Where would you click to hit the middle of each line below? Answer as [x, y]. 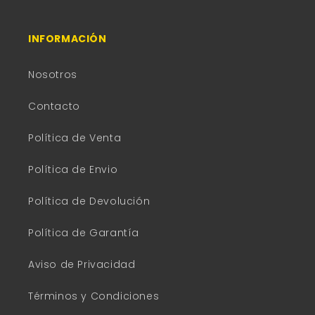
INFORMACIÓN [67, 38]
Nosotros [53, 74]
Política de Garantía [84, 232]
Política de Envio [73, 169]
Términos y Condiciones [94, 296]
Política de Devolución [89, 201]
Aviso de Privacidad [82, 264]
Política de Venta [75, 137]
